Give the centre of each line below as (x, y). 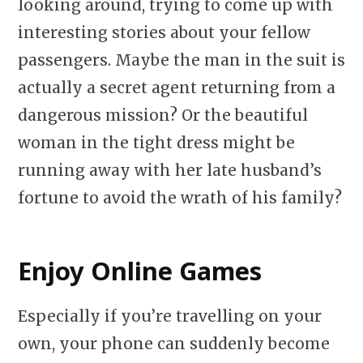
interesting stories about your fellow (164, 33)
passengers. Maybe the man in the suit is (181, 60)
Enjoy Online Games (140, 271)
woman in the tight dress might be (156, 143)
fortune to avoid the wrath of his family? (180, 198)
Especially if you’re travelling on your (170, 316)
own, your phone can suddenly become (174, 344)
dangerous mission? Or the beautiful (163, 115)
